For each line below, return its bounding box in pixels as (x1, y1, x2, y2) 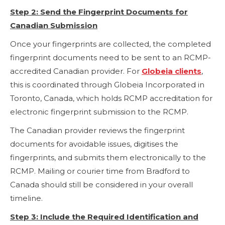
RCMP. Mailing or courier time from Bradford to (10, 166, 190, 176)
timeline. (10, 193, 43, 203)
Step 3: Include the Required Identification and (10, 211, 198, 221)
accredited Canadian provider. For (10, 66, 142, 76)
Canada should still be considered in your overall (10, 179, 193, 189)
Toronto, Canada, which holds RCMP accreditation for (10, 93, 212, 103)
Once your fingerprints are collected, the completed (10, 39, 211, 49)
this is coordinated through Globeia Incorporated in (10, 79, 204, 89)
